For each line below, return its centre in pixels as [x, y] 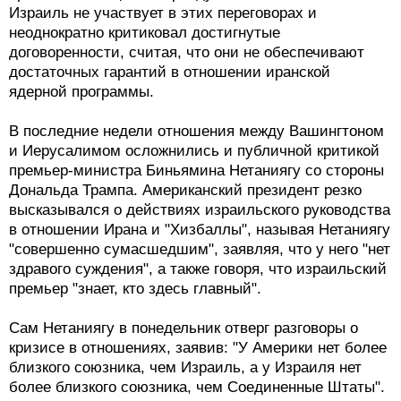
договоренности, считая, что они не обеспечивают [187, 53]
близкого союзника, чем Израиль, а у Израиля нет [185, 368]
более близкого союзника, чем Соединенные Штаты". [197, 388]
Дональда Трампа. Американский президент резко [185, 191]
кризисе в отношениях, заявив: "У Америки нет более [198, 348]
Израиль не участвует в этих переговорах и [163, 13]
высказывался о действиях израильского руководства [200, 210]
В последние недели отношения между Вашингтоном [196, 132]
